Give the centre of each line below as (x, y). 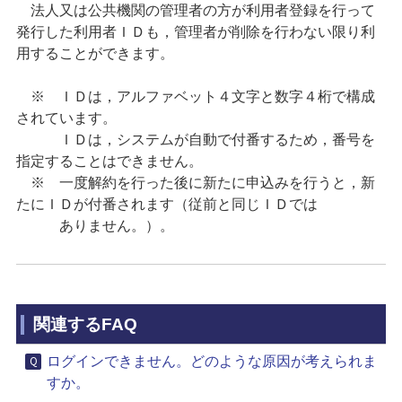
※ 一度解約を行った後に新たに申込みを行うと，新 (196, 183)
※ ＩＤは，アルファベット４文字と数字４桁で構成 (196, 96)
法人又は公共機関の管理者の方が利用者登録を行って (196, 10)
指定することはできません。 (109, 161)
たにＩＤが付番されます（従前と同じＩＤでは (167, 204)
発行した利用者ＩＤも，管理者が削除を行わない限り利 (196, 32)
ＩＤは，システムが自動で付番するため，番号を (196, 140)
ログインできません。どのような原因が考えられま (212, 361)
